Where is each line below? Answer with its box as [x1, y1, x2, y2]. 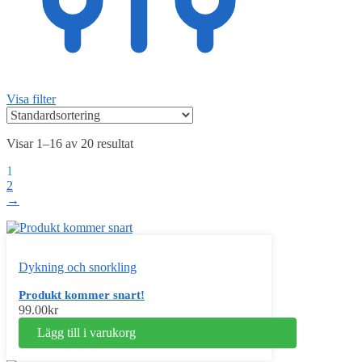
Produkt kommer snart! [19, 288, 145, 302]
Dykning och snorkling [19, 260, 137, 275]
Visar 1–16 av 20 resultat [6, 137, 133, 151]
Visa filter [6, 92, 56, 107]
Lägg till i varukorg [36, 326, 136, 340]
